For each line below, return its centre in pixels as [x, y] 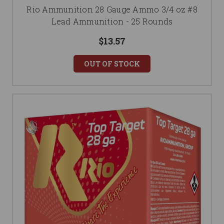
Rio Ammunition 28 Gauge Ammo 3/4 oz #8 [112, 9]
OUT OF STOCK [112, 64]
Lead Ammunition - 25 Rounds [112, 21]
